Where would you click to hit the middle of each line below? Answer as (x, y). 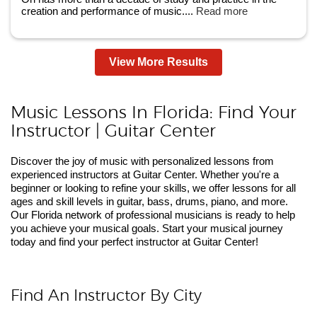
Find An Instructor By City (106, 296)
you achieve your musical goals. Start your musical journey (147, 228)
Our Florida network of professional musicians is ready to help (153, 215)
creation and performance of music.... (109, 11)
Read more (222, 11)
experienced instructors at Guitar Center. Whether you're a (145, 174)
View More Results (158, 62)
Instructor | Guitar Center (113, 132)
